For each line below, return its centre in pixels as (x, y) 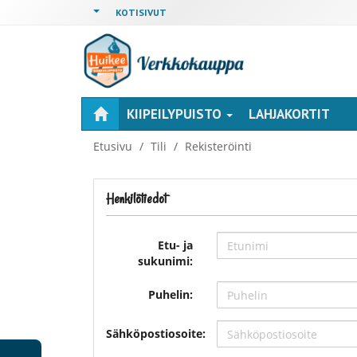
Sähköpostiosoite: (156, 333)
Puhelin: (170, 294)
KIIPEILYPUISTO (176, 114)
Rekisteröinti (218, 146)
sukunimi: (165, 261)
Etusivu (113, 146)
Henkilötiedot (136, 199)
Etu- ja (175, 245)
